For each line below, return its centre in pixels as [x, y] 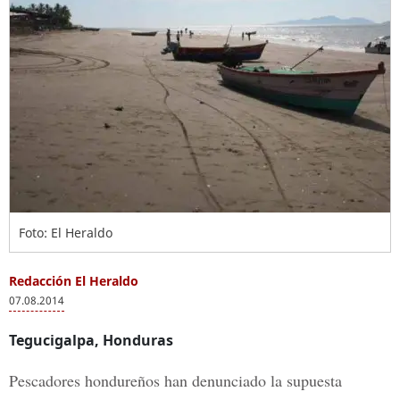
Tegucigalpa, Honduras [91, 340]
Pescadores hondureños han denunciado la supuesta [175, 380]
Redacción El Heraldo [74, 281]
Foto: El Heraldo [66, 233]
